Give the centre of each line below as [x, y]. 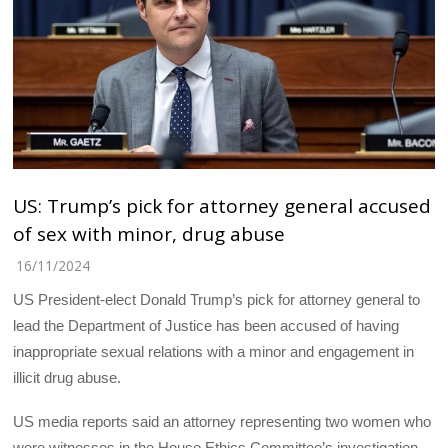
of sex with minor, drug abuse [149, 233]
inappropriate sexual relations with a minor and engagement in [214, 351]
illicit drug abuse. [67, 377]
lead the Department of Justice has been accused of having [206, 325]
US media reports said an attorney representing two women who [222, 421]
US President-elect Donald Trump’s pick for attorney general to [217, 299]
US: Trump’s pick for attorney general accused [222, 205]
